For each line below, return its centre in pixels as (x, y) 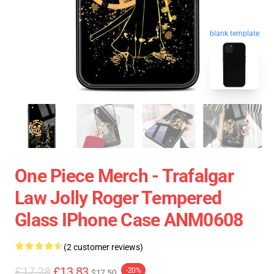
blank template (235, 33)
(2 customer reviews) (103, 247)
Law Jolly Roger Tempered (118, 198)
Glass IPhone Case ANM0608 (129, 220)
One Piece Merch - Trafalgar (124, 176)
